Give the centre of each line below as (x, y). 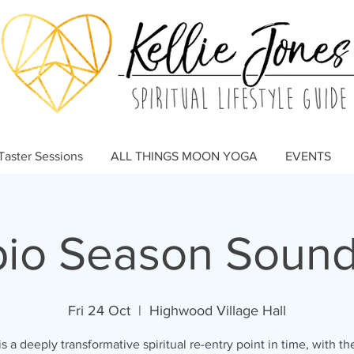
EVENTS (308, 156)
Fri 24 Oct (99, 310)
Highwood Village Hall (218, 310)
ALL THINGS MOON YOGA (184, 156)
